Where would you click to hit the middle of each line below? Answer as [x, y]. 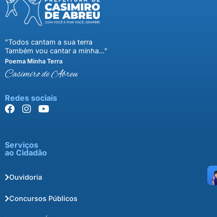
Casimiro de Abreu [41, 74]
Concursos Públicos [43, 199]
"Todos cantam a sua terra [49, 42]
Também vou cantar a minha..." [56, 50]
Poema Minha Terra [34, 61]
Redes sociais [31, 98]
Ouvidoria [26, 177]
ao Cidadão [26, 152]
